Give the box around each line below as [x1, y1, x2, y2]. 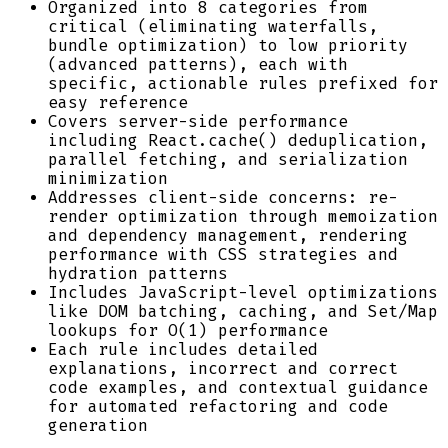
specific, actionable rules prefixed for [48, 73, 438, 93]
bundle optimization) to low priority [48, 35, 408, 55]
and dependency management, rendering [48, 225, 408, 245]
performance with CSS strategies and [48, 244, 398, 264]
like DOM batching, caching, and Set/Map [48, 301, 438, 321]
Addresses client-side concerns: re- [48, 187, 398, 207]
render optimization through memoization [48, 206, 438, 226]
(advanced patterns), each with [48, 54, 348, 74]
